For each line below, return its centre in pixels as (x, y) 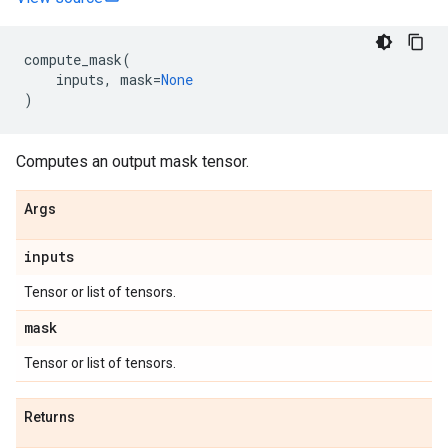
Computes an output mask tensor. (132, 161)
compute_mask (73, 59)
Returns (49, 417)
